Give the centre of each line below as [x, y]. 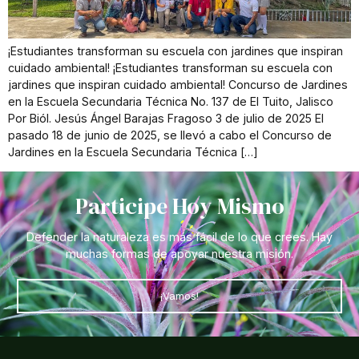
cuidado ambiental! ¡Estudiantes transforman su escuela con [170, 67]
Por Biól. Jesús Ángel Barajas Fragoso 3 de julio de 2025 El [166, 118]
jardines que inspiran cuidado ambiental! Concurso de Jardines [178, 84]
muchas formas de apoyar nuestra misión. [179, 253]
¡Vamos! [179, 296]
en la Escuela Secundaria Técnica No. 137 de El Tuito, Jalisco [171, 101]
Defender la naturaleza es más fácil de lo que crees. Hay [179, 236]
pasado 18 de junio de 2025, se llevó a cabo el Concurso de [170, 135]
